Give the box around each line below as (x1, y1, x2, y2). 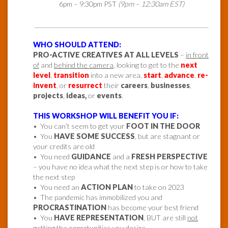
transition (53, 71, 89, 80)
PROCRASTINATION (33, 203, 106, 212)
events (97, 91, 122, 100)
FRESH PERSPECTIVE (131, 152, 208, 161)
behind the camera (54, 61, 113, 70)
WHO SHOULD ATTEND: (33, 40, 121, 49)
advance (164, 71, 194, 80)
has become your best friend (106, 203, 198, 212)
